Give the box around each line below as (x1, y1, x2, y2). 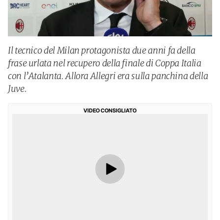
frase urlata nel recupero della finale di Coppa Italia (8, 57, 201, 69)
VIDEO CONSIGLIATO (83, 107, 137, 114)
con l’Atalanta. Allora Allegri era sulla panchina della (8, 70, 208, 82)
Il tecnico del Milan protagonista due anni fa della (8, 45, 195, 56)
